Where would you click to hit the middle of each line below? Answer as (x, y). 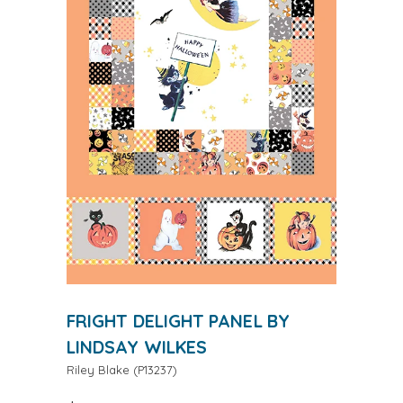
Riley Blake (98, 369)
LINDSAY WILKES (137, 346)
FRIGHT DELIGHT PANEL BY (178, 320)
